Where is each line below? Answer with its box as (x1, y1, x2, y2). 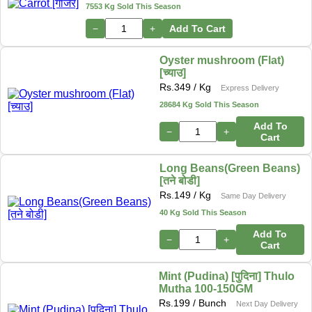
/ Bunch (190, 297, 230, 309)
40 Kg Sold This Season (159, 208, 247, 217)
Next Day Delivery (236, 299, 299, 308)
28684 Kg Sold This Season (159, 100, 260, 109)
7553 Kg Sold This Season (86, 1, 181, 10)
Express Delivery (221, 83, 280, 92)
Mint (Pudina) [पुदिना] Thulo (159, 270, 295, 282)
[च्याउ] (159, 66, 187, 79)
